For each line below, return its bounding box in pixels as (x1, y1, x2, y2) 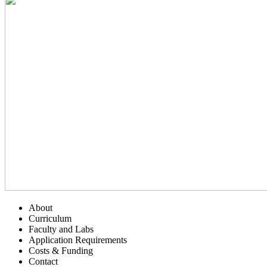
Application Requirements (29, 235, 127, 246)
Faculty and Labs (29, 224, 94, 235)
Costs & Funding (29, 246, 93, 256)
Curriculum (29, 213, 72, 224)
